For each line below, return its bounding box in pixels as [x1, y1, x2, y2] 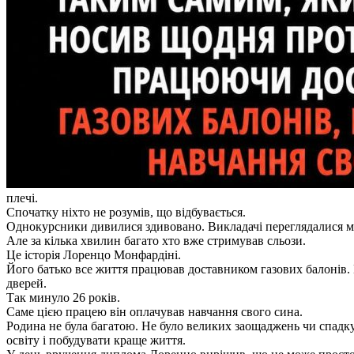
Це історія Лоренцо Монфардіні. [6, 248, 181, 262]
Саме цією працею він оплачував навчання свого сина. [6, 305, 303, 319]
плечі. [6, 191, 38, 205]
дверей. [6, 277, 47, 291]
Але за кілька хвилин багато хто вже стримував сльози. [6, 234, 306, 248]
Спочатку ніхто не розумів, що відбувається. [6, 205, 246, 220]
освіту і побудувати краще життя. [6, 333, 186, 348]
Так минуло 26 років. [6, 291, 120, 305]
